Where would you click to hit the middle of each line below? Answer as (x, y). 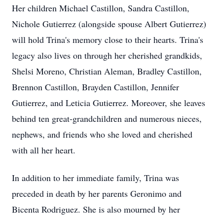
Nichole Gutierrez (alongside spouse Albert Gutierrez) (109, 24)
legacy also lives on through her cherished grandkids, (107, 55)
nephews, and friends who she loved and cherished (102, 134)
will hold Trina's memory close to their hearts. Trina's (108, 39)
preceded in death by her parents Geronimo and (97, 193)
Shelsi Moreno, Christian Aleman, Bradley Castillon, (107, 71)
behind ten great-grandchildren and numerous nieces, (107, 118)
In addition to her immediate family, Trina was (95, 178)
